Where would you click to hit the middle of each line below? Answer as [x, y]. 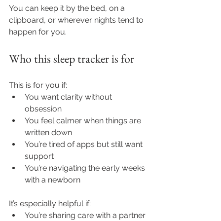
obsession [43, 109]
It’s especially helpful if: [50, 204]
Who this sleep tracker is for [72, 59]
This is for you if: [38, 85]
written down [48, 133]
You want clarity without [69, 97]
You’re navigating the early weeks [86, 168]
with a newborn [53, 180]
